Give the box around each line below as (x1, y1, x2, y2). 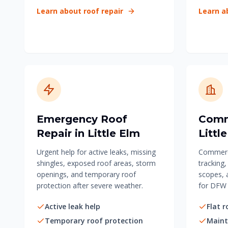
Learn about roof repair (37, 6, 123, 16)
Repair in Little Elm (37, 127, 140, 139)
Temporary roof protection (45, 216, 143, 225)
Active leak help (45, 202, 100, 211)
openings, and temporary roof (37, 169, 136, 179)
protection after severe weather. (37, 181, 143, 190)
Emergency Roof (37, 113, 127, 125)
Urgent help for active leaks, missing (37, 147, 156, 157)
